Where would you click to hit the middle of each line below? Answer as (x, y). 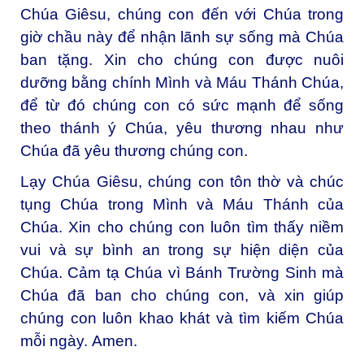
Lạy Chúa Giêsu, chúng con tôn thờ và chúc (182, 181)
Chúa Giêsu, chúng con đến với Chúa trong (182, 14)
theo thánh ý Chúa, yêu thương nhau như (182, 128)
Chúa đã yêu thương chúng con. (134, 150)
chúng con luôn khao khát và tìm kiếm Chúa (182, 318)
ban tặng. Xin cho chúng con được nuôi (182, 59)
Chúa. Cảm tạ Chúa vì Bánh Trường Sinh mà (182, 272)
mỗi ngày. (56, 340)
